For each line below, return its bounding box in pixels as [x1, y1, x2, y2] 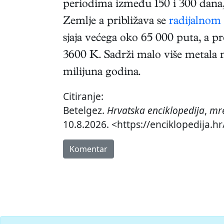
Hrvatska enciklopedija [107, 103, 204, 117]
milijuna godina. [63, 67, 140, 79]
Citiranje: [63, 89, 103, 103]
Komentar [69, 143, 107, 155]
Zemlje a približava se [63, 16, 169, 28]
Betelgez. [63, 103, 107, 117]
